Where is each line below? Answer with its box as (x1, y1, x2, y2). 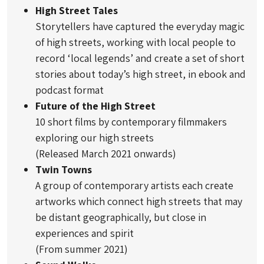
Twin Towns (35, 162, 92, 176)
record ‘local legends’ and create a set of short (35, 51, 245, 65)
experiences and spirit (35, 226, 134, 240)
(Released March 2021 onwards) (35, 146, 176, 160)
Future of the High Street (35, 98, 156, 113)
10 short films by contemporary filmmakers (35, 114, 227, 128)
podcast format (35, 82, 104, 97)
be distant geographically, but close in (35, 210, 206, 224)
